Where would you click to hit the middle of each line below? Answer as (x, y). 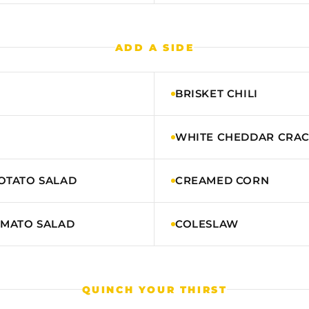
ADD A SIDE (154, 47)
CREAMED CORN (222, 180)
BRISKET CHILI (217, 93)
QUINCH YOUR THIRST (154, 289)
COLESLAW (207, 223)
